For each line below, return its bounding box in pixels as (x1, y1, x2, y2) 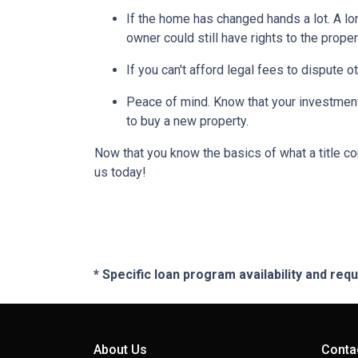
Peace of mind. (126, 94, 213, 109)
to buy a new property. (126, 113, 252, 129)
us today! (94, 165, 146, 180)
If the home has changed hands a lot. (126, 11, 333, 26)
